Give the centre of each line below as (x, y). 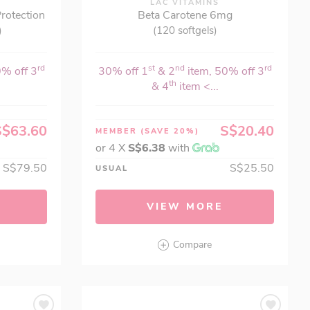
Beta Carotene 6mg (185, 15)
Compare (193, 245)
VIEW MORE (185, 207)
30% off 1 (123, 71)
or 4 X (112, 148)
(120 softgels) (185, 30)
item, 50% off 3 (224, 71)
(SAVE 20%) (170, 131)
